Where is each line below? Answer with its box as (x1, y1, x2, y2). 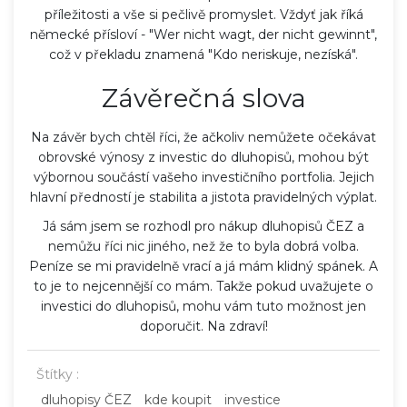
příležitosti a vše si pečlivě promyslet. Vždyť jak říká (44, 5, 363, 23)
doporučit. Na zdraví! (139, 317, 268, 334)
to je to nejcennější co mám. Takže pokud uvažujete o (34, 277, 373, 294)
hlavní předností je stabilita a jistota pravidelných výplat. (30, 188, 377, 205)
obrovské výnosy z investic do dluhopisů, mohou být (38, 148, 369, 165)
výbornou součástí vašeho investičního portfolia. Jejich (33, 168, 374, 185)
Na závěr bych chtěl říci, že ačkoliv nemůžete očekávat (31, 128, 376, 145)
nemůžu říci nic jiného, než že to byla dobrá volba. (48, 237, 359, 254)
